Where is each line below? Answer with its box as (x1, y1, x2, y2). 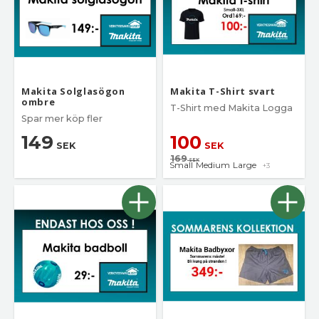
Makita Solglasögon (21, 85, 125, 98)
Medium (196, 159, 230, 171)
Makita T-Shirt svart (170, 85, 276, 98)
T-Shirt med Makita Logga (170, 103, 293, 114)
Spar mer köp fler (21, 113, 103, 125)
